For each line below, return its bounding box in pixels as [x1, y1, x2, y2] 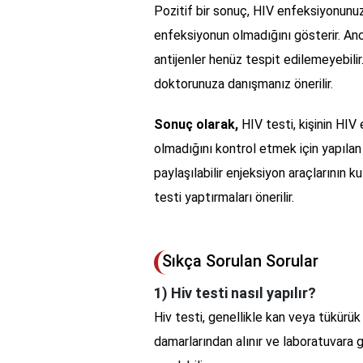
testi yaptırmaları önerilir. [154, 189, 294, 205]
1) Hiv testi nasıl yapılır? [154, 284, 316, 301]
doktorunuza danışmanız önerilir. [154, 75, 333, 92]
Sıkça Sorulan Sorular [162, 250, 318, 271]
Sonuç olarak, [154, 116, 238, 132]
